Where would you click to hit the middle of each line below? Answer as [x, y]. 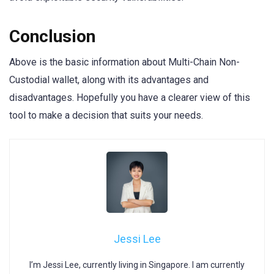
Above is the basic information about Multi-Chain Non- [124, 62]
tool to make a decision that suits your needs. [106, 116]
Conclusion [52, 37]
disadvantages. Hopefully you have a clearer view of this [130, 98]
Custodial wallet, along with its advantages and [109, 80]
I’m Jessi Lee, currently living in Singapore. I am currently [137, 265]
